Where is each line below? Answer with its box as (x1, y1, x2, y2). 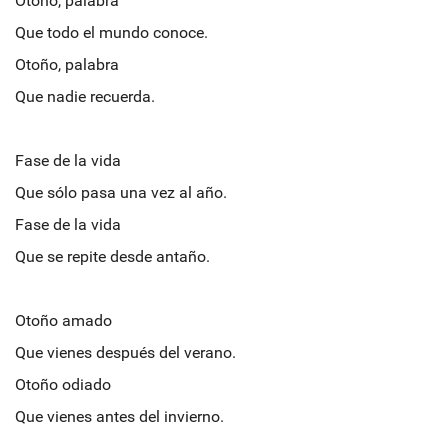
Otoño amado (15, 310, 112, 330)
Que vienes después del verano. (15, 342, 236, 362)
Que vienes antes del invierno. (15, 406, 224, 426)
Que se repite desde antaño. (15, 246, 210, 266)
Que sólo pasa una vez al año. (15, 182, 227, 202)
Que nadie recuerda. (15, 86, 155, 106)
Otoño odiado (15, 374, 111, 394)
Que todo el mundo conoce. (15, 22, 208, 42)
